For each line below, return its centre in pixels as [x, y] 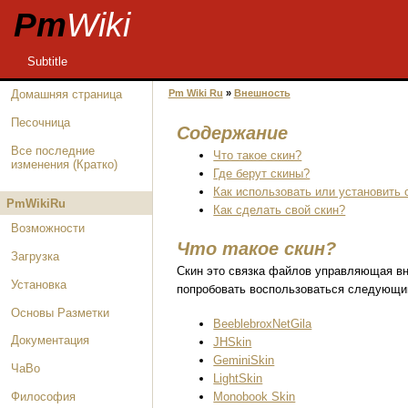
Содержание [233, 133]
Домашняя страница [67, 95]
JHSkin [233, 342]
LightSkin [238, 378]
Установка [39, 284]
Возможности [48, 229]
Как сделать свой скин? [280, 210]
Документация [51, 341]
